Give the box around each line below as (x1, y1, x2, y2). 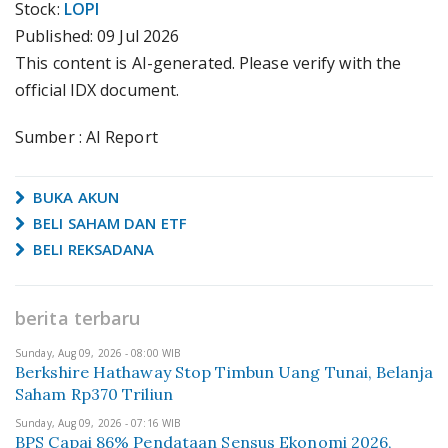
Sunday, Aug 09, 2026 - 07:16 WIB (15, 416, 181, 430)
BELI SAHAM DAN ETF (29, 213, 187, 233)
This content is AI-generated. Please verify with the (15, 52, 402, 74)
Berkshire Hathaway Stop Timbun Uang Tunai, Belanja (15, 362, 434, 382)
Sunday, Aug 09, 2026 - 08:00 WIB (15, 346, 181, 360)
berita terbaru (15, 306, 141, 330)
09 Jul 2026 (97, 25, 180, 47)
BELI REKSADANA (29, 239, 155, 259)
